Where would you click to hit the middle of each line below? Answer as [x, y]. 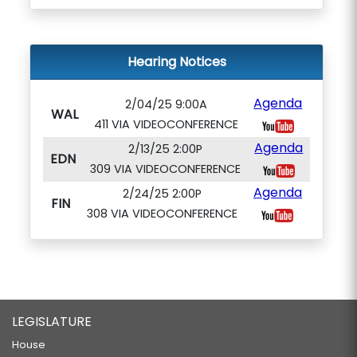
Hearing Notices [177, 62]
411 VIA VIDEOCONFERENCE [166, 124]
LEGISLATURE [52, 322]
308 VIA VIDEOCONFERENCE [162, 214]
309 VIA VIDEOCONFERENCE [165, 169]
